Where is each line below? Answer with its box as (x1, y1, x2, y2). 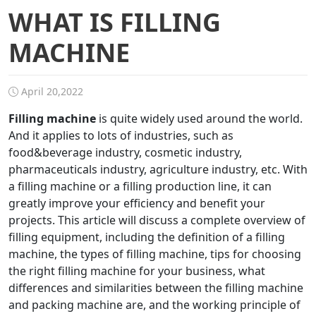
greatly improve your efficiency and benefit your (8, 195, 265, 211)
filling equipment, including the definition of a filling (8, 229, 285, 245)
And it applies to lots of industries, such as (8, 128, 233, 143)
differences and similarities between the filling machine (8, 280, 303, 296)
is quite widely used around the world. (96, 111, 303, 126)
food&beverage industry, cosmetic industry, (8, 145, 242, 160)
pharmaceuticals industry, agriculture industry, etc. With (8, 162, 308, 177)
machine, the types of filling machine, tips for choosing (8, 246, 301, 262)
